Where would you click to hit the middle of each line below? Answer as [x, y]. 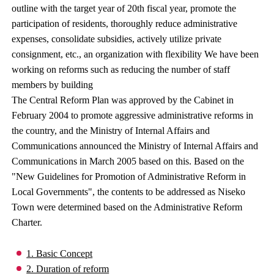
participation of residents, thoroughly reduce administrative [125, 24]
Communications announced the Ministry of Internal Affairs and [135, 146]
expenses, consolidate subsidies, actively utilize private [117, 39]
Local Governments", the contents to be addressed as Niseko [129, 192]
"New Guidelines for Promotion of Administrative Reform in [129, 176]
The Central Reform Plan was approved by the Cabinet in [123, 100]
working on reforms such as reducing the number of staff [121, 69]
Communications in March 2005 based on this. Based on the [128, 161]
